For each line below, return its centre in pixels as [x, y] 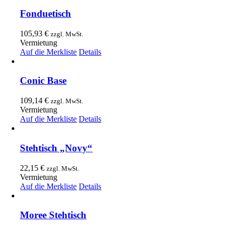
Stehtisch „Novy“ [56, 148]
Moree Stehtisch [53, 215]
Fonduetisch [46, 13]
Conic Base [43, 81]
